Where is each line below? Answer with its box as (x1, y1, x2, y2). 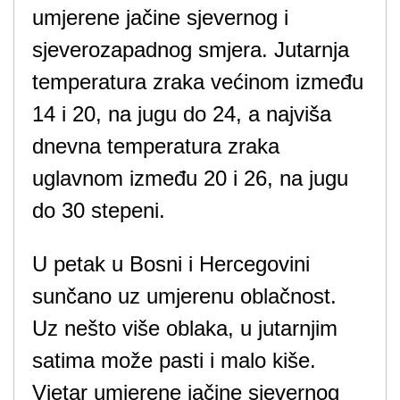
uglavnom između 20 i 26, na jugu (32, 166, 348, 190)
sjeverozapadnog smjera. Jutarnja (32, 37, 349, 62)
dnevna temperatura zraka (32, 134, 279, 158)
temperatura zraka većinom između (32, 70, 363, 94)
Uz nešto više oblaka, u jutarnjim (32, 316, 337, 340)
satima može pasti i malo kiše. (32, 348, 316, 372)
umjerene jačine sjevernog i (32, 5, 288, 29)
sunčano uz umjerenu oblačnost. (32, 284, 337, 308)
